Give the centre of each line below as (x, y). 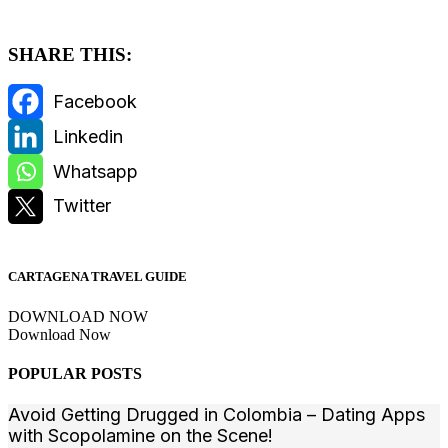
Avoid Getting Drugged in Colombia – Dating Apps (216, 415)
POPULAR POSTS (75, 373)
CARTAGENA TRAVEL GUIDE (97, 277)
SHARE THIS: (70, 54)
